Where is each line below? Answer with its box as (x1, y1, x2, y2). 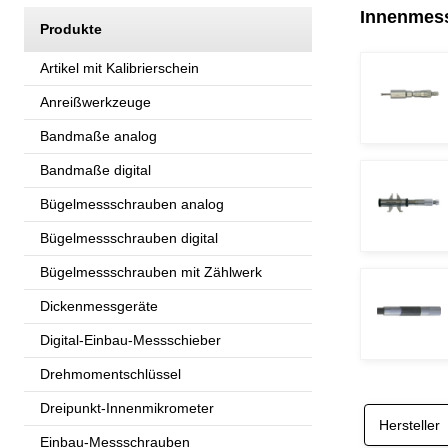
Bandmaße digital (40, 161, 151, 178)
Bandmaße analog (40, 127, 157, 144)
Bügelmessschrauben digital (40, 229, 218, 246)
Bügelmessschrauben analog (40, 195, 224, 212)
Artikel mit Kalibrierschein (40, 59, 199, 76)
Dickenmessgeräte (40, 297, 158, 314)
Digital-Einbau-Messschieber (40, 331, 221, 348)
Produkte (40, 20, 102, 37)
